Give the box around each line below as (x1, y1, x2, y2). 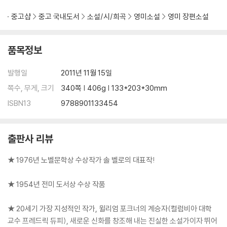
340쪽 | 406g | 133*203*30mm (61, 83, 167, 93)
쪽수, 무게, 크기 (8, 83, 54, 93)
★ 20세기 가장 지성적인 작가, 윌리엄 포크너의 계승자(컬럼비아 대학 (8, 204, 212, 213)
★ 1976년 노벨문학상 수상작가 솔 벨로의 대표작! (8, 155, 155, 165)
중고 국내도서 (39, 12, 80, 21)
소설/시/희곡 (87, 12, 126, 21)
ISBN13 (8, 98, 31, 108)
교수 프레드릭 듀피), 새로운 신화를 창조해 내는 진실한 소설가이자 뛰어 (8, 216, 217, 225)
